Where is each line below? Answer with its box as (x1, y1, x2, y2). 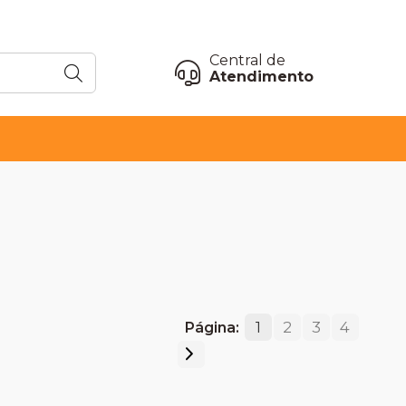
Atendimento (209, 68, 314, 86)
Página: (184, 319, 239, 337)
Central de (209, 52, 285, 70)
